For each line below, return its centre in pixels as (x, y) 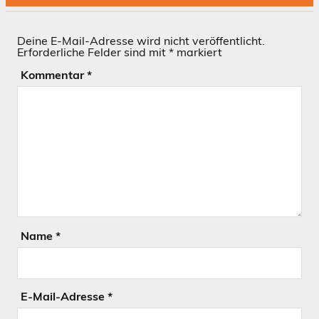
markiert (198, 52)
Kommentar (53, 74)
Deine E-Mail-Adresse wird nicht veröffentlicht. (141, 40)
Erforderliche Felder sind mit (93, 52)
